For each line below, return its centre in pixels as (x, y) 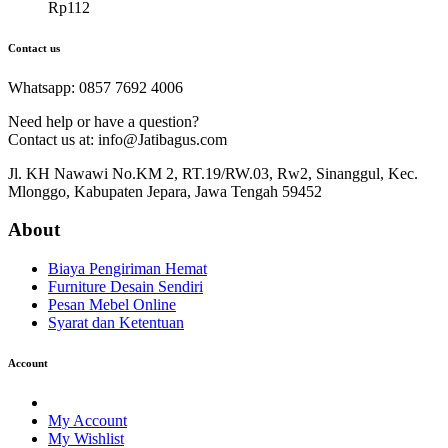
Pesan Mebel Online (112, 304)
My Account (87, 420)
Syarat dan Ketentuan (116, 322)
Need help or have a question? (103, 121)
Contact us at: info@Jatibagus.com (117, 139)
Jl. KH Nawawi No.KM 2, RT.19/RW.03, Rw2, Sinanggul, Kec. (213, 173)
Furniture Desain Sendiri (125, 286)
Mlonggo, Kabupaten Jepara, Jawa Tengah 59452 (165, 191)
